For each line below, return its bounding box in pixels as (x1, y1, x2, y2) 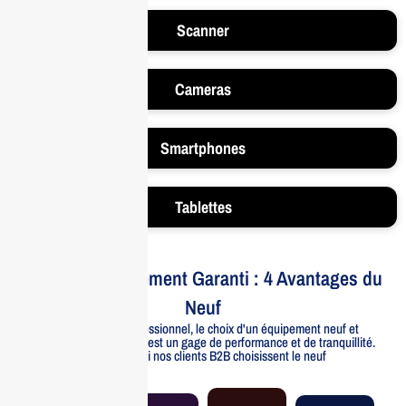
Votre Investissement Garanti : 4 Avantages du (24, 264, 382, 292)
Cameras (175, 77, 231, 101)
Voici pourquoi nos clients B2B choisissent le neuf (80, 345, 326, 365)
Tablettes (174, 195, 232, 218)
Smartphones (160, 136, 246, 159)
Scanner (177, 18, 229, 42)
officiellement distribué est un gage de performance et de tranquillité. (31, 332, 375, 352)
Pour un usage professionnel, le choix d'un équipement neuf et (47, 318, 359, 338)
